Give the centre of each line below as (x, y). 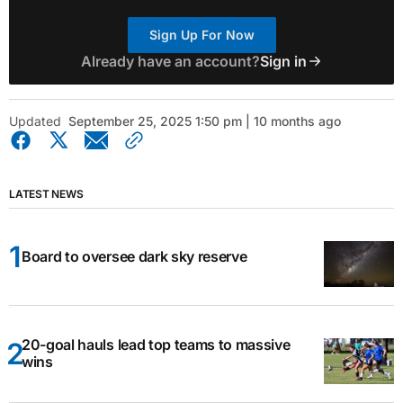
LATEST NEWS (46, 193)
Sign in (283, 61)
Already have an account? (170, 61)
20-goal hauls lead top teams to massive (156, 345)
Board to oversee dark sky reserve (134, 256)
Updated (35, 121)
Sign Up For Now (201, 34)
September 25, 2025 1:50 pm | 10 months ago (205, 121)
